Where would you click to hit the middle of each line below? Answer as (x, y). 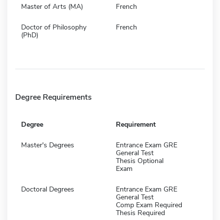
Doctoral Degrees (48, 189)
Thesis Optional (140, 161)
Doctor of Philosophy (54, 27)
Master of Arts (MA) (52, 6)
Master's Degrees (48, 145)
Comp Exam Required (149, 205)
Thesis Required (140, 213)
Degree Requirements (54, 97)
